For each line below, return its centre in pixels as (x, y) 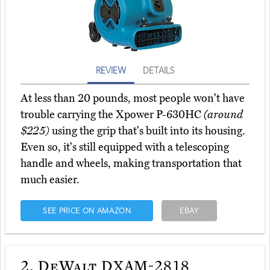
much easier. (50, 180)
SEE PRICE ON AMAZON (87, 211)
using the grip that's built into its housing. (147, 131)
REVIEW (111, 70)
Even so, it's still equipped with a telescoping (125, 147)
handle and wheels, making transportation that (131, 164)
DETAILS (159, 70)
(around (223, 115)
